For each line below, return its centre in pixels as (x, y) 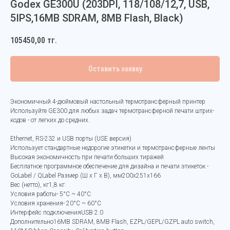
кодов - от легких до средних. (50, 120)
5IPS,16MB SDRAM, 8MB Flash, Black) (97, 18)
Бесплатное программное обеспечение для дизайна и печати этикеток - (109, 167)
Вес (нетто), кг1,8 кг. (38, 185)
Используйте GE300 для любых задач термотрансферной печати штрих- (112, 111)
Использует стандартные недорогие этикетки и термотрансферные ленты (113, 148)
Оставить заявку (115, 69)
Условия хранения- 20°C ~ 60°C (56, 204)
